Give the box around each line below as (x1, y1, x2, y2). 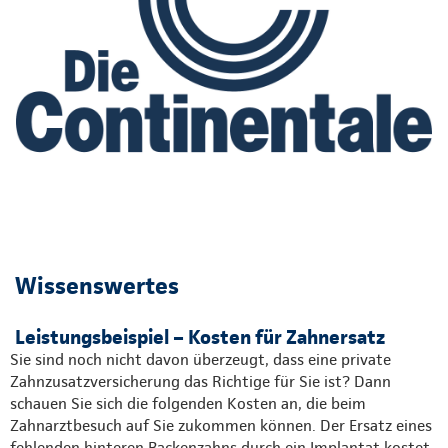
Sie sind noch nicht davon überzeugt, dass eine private (10, 350, 391, 370)
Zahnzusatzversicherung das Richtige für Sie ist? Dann (10, 372, 391, 392)
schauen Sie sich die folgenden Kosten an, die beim (10, 394, 366, 414)
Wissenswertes (15, 271, 179, 301)
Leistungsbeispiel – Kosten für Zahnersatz (15, 325, 385, 350)
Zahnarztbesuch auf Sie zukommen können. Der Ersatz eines (10, 416, 432, 436)
